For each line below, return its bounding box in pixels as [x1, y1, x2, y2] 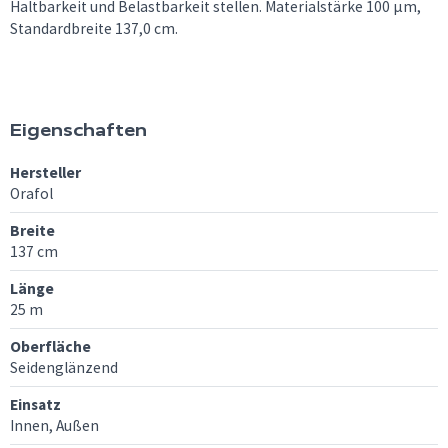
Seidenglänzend [10, 358, 118, 378]
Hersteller [10, 163, 81, 183]
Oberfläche [10, 337, 91, 357]
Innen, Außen [10, 416, 99, 436]
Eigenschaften [10, 117, 147, 141]
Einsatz [10, 395, 61, 415]
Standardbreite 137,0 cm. [10, 18, 178, 38]
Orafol [10, 184, 53, 204]
